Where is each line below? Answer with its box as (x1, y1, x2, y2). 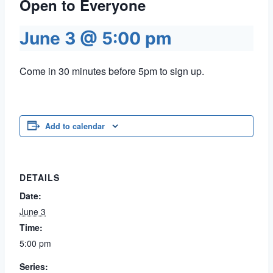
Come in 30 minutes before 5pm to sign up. (19, 64, 204, 78)
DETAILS (19, 171, 60, 183)
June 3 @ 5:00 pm (19, 28, 172, 49)
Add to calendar (45, 121, 105, 132)
